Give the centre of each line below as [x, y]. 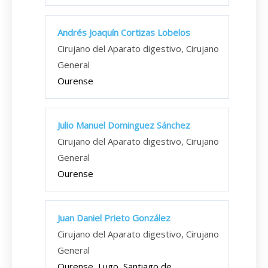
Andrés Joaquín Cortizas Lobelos [124, 32]
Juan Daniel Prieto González [114, 218]
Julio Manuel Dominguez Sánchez [124, 125]
